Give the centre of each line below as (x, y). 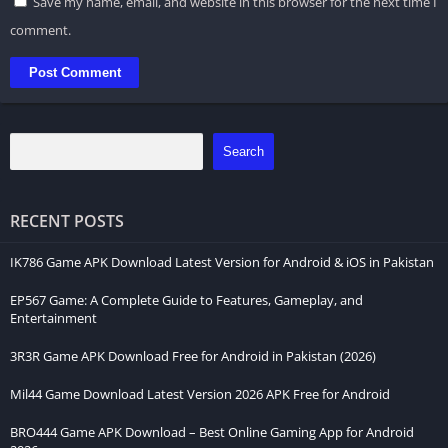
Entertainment (53, 318)
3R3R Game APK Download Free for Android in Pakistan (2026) (193, 356)
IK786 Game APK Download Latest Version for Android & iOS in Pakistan (222, 262)
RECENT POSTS (67, 221)
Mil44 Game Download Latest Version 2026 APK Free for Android (200, 394)
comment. (40, 29)
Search (244, 151)
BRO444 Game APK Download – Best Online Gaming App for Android (212, 432)
